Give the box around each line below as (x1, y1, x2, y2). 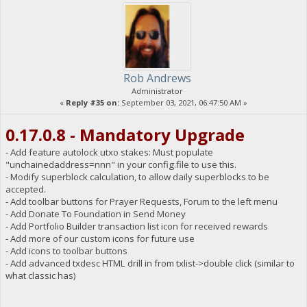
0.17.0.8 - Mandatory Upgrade (5, 123, 245, 147)
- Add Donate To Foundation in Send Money (5, 208, 186, 221)
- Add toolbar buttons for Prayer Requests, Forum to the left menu (5, 195, 278, 208)
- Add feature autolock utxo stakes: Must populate (5, 146, 213, 159)
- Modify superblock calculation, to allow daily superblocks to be (5, 171, 269, 184)
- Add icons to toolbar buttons (5, 245, 127, 258)
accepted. (5, 183, 46, 196)
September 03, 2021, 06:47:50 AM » (119, 97, 247, 108)
